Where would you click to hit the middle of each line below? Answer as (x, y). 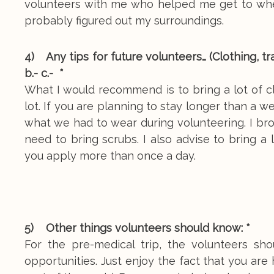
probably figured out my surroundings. (124, 20)
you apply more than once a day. (110, 156)
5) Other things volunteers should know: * (137, 228)
